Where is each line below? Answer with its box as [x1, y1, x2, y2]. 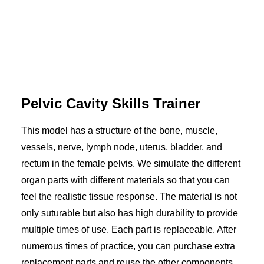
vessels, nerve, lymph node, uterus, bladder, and [21, 142, 222, 152]
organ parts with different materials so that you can [21, 175, 230, 185]
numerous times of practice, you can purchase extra [21, 241, 235, 251]
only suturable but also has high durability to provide [21, 208, 238, 218]
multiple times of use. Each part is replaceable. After [21, 225, 236, 235]
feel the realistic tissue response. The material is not [21, 192, 237, 202]
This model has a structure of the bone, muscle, [21, 126, 217, 136]
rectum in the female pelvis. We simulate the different [21, 159, 240, 169]
